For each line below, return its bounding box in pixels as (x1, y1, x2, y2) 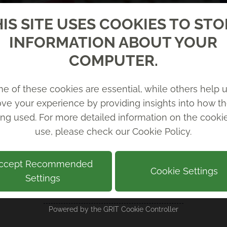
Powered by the (48, 205, 103, 213)
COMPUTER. (68, 51, 158, 69)
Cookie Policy (132, 126, 191, 137)
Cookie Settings (150, 165, 218, 176)
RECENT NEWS (56, 177, 171, 197)
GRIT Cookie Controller (103, 205, 178, 213)
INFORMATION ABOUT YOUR (9, 33, 218, 51)
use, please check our (35, 126, 133, 137)
